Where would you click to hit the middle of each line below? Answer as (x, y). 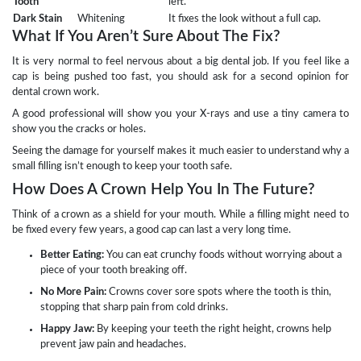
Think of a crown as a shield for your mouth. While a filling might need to (180, 215)
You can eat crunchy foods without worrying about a (223, 255)
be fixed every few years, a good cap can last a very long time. (151, 230)
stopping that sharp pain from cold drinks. (134, 307)
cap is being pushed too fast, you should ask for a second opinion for (180, 77)
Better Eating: (72, 255)
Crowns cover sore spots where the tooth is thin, (219, 292)
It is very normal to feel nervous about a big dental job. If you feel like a (180, 62)
